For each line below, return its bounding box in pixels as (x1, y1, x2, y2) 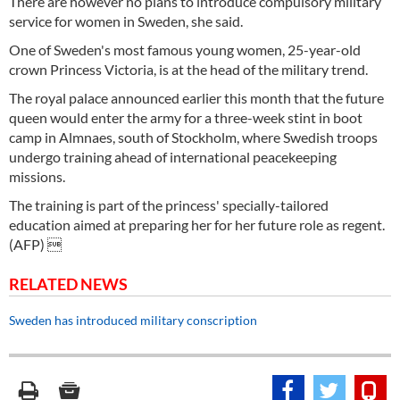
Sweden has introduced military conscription (9, 312, 257, 328)
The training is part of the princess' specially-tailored (9, 196, 329, 213)
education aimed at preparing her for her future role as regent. (9, 216, 385, 233)
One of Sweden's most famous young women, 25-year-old (9, 41, 361, 58)
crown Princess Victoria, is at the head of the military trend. (9, 61, 368, 78)
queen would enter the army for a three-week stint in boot (9, 109, 362, 126)
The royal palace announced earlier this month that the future (9, 89, 384, 106)
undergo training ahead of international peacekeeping (9, 148, 337, 165)
